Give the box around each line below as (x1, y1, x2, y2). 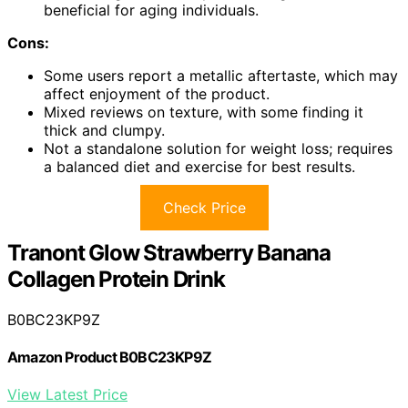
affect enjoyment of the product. (44, 84, 270, 103)
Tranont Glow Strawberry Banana (7, 239, 331, 266)
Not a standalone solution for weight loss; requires (44, 138, 393, 158)
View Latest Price (7, 385, 127, 404)
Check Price (162, 198, 246, 217)
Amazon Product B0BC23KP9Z (7, 348, 211, 367)
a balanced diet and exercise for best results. (44, 157, 355, 176)
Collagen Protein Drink (7, 265, 225, 292)
